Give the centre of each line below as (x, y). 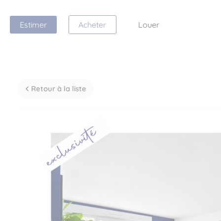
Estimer (33, 25)
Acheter (92, 25)
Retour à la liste (59, 89)
